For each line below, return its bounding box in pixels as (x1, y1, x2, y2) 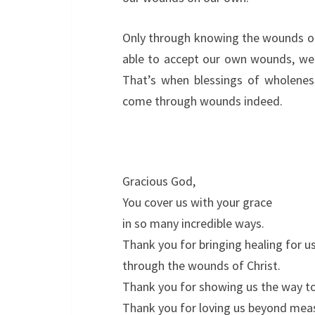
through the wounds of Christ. (122, 257, 281, 274)
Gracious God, (122, 173, 195, 189)
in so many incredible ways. (122, 215, 264, 231)
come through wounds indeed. (122, 93, 283, 109)
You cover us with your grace (122, 194, 272, 210)
